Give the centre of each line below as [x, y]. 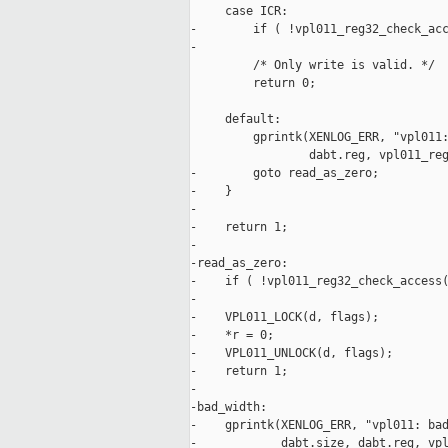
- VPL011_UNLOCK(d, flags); [291, 353]
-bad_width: [228, 407]
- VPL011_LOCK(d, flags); [284, 317]
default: [235, 119]
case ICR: [239, 11]
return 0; [253, 83]
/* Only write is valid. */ [312, 65]
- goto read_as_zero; [284, 173]
